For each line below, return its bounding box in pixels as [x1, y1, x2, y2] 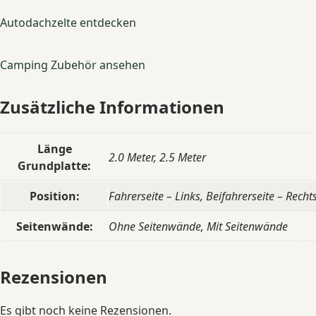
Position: [29, 188, 80, 205]
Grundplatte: [18, 158, 91, 174]
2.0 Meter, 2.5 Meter [109, 150, 206, 166]
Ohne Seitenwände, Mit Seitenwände [109, 219, 288, 235]
